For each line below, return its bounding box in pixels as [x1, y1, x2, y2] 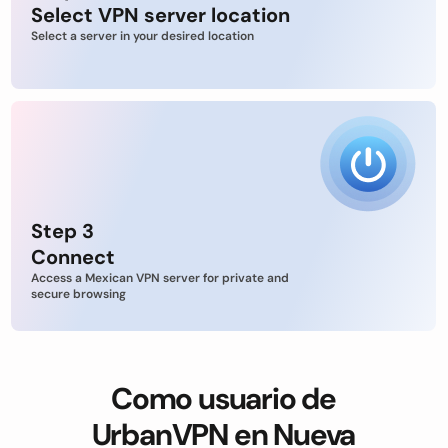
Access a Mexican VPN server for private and [31, 270, 289, 286]
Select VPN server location [31, 2, 290, 28]
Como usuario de [110, 379, 336, 418]
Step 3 [31, 218, 94, 244]
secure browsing [31, 286, 126, 302]
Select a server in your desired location [31, 28, 254, 44]
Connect [31, 244, 115, 270]
